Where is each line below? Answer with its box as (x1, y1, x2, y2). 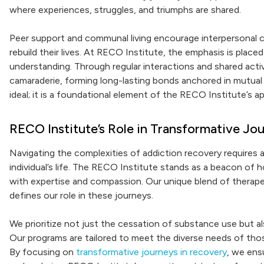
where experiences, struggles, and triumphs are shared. (9, 4, 241, 15)
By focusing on (9, 246, 76, 258)
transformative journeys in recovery (76, 246, 227, 258)
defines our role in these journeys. (9, 190, 153, 201)
